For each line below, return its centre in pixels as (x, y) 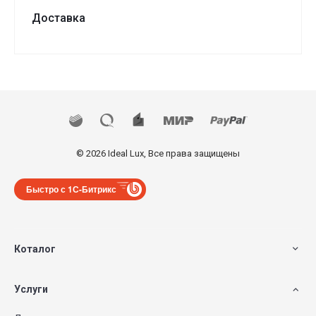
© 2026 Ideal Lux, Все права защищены (158, 153)
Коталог (35, 249)
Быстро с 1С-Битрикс (71, 189)
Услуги (31, 289)
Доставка (59, 18)
